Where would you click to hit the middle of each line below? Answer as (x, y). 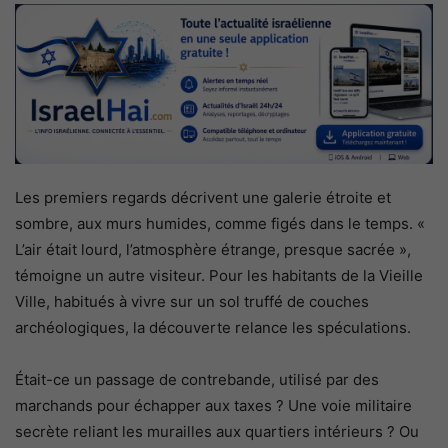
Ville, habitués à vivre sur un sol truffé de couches (192, 302)
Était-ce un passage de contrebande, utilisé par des (197, 380)
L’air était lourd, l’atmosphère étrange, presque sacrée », (213, 250)
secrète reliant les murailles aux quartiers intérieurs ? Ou (217, 432)
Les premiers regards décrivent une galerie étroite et (203, 198)
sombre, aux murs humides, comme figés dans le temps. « (220, 224)
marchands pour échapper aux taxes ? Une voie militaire (213, 406)
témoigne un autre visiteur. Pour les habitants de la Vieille (219, 276)
